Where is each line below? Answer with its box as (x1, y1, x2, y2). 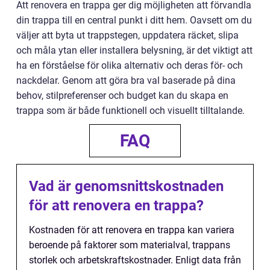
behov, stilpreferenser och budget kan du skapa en (16, 89, 228, 101)
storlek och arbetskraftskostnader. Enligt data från (29, 254, 241, 266)
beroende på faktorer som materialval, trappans (29, 239, 230, 251)
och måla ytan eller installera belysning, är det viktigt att (16, 44, 253, 56)
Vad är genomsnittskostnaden (29, 177, 224, 195)
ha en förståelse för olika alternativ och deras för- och (16, 59, 243, 71)
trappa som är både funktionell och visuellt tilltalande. (16, 104, 245, 116)
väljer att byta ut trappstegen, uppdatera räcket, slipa (16, 29, 239, 41)
